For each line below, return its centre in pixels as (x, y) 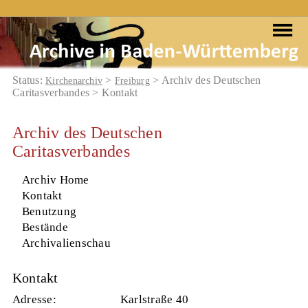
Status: (29, 80)
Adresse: (34, 299)
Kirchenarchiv (74, 80)
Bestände (45, 227)
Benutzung (49, 211)
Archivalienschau (66, 243)
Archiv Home (55, 179)
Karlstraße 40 (154, 299)
